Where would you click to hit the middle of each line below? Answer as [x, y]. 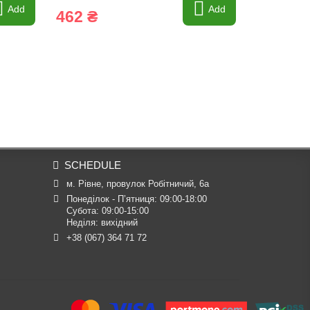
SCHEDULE [93, 165]
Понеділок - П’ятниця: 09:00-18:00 [136, 199]
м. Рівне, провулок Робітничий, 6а [137, 184]
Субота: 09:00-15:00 [107, 211]
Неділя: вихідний [102, 222]
